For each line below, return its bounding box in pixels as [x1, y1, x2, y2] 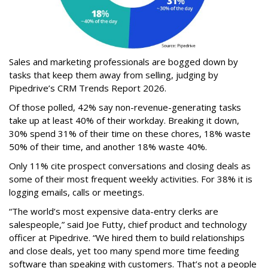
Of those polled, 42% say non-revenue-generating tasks [9, 100, 241, 113]
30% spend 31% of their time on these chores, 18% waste [9, 127, 251, 139]
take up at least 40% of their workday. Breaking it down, [9, 114, 239, 126]
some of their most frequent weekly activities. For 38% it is [9, 172, 252, 185]
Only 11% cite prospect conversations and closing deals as [9, 159, 251, 172]
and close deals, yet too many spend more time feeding [9, 244, 239, 257]
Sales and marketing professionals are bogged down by [9, 55, 238, 68]
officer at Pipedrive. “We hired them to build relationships [9, 231, 245, 243]
